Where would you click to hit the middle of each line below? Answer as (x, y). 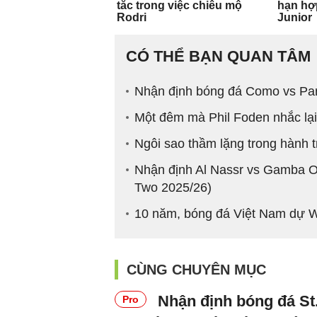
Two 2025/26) (173, 187)
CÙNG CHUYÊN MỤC (196, 269)
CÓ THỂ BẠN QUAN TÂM (218, 56)
